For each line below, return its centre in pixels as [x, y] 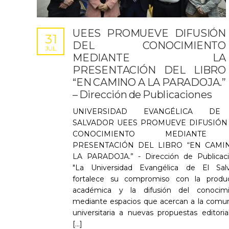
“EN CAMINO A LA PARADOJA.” [149, 82]
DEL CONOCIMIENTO [149, 45]
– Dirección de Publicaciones [143, 95]
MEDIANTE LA [149, 58]
